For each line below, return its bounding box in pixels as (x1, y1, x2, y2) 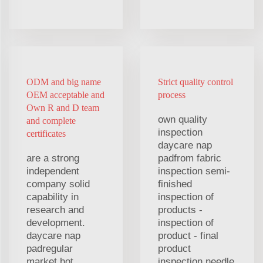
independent (26, 165, 79, 177)
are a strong (26, 152, 79, 164)
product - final (158, 230, 218, 241)
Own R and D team (26, 102, 99, 113)
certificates (26, 128, 66, 139)
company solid (26, 178, 90, 190)
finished (158, 178, 192, 190)
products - (158, 204, 203, 215)
